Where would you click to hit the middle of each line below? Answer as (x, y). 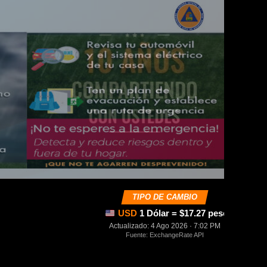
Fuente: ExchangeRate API (164, 235)
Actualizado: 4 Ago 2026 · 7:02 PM (164, 226)
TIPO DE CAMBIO (164, 197)
